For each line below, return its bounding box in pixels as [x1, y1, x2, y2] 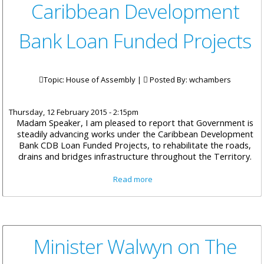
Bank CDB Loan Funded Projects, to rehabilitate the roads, [19, 139, 251, 151]
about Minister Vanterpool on [156, 173, 261, 184]
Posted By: [148, 74, 189, 85]
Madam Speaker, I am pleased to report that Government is [16, 117, 253, 129]
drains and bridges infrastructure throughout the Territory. [18, 150, 252, 163]
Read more [113, 174, 153, 185]
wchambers [189, 74, 231, 85]
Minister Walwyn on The [33, 233, 237, 260]
